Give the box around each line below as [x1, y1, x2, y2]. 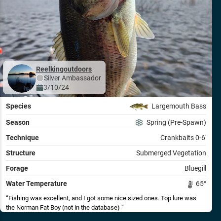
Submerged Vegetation [136, 148, 206, 157]
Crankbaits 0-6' [160, 133, 206, 142]
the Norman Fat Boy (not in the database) [6, 203, 121, 211]
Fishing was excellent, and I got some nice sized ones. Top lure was [8, 194, 161, 202]
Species [6, 102, 31, 110]
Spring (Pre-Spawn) [147, 118, 206, 126]
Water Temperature [6, 179, 67, 187]
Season [6, 118, 30, 126]
